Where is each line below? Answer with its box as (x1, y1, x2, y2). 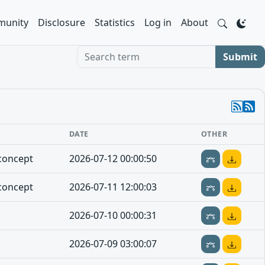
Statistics (95, 16, 135, 29)
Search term (76, 46, 131, 59)
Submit (223, 50, 257, 63)
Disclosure (38, 16, 85, 29)
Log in (144, 16, 172, 29)
